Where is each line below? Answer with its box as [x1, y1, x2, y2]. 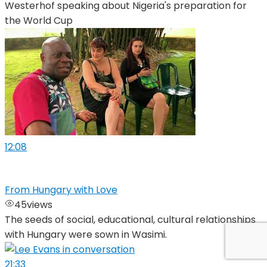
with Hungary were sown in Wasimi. [5, 228, 167, 242]
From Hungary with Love [5, 183, 117, 197]
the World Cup [5, 14, 73, 28]
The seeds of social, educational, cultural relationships [5, 213, 256, 227]
